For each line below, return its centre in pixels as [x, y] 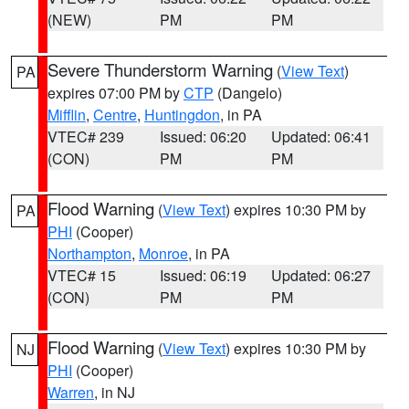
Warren [71, 392]
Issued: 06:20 [203, 136]
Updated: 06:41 [321, 136]
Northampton [89, 253]
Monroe [163, 253]
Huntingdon [182, 115]
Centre [115, 115]
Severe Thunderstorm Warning [160, 69]
